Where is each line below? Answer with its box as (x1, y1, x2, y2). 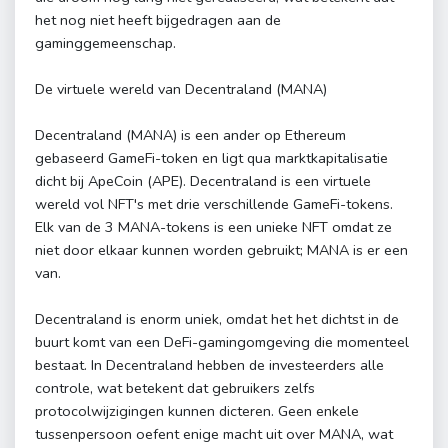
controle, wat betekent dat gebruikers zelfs (35, 378, 315, 399)
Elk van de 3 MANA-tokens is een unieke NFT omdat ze (35, 217, 392, 238)
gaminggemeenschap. (35, 33, 176, 54)
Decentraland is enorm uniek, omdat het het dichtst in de (35, 309, 399, 330)
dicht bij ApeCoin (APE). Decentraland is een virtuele (35, 171, 371, 192)
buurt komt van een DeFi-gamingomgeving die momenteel (35, 332, 409, 353)
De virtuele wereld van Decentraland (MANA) (35, 79, 327, 100)
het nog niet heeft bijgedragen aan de (35, 10, 281, 31)
